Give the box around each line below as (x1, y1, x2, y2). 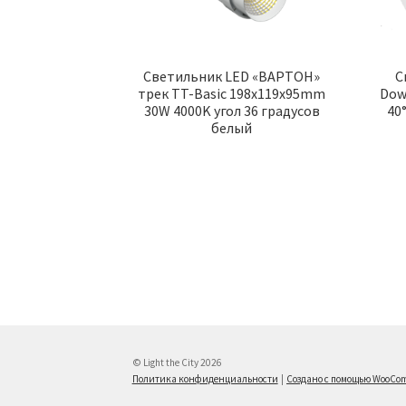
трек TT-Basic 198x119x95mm (138, 83, 326, 102)
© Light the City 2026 (131, 355, 222, 369)
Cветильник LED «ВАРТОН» (143, 66, 321, 85)
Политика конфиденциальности (131, 372, 278, 385)
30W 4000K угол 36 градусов (143, 101, 320, 120)
